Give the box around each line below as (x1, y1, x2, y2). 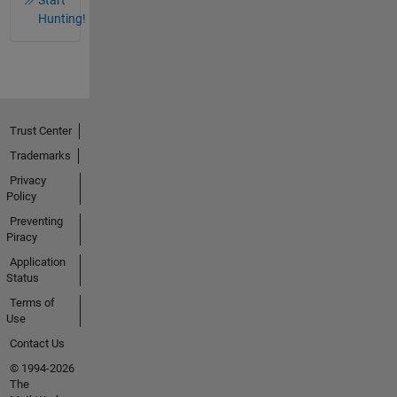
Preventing (9, 214, 63, 229)
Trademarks (9, 149, 71, 163)
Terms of (9, 296, 55, 310)
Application (9, 255, 66, 269)
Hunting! (38, 11, 86, 26)
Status (5, 271, 39, 285)
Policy (5, 190, 36, 204)
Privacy (9, 174, 46, 188)
